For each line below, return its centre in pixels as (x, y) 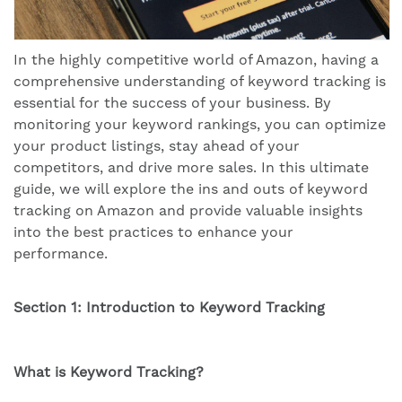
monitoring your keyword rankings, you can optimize (200, 124)
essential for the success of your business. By (172, 102)
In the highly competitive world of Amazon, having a (196, 59)
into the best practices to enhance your (153, 232)
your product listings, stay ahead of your (157, 145)
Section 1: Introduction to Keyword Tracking (169, 307)
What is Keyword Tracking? (109, 371)
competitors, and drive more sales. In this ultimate (191, 167)
